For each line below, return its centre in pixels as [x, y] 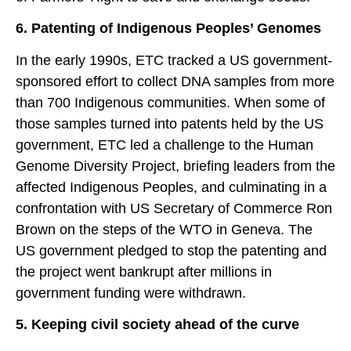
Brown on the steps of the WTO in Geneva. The [164, 229]
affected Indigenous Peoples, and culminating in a [171, 187]
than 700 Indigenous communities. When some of [170, 102]
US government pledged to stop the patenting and [171, 250]
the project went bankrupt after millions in [144, 271]
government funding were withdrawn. [131, 293]
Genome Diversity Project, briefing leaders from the [175, 166]
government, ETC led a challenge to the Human [165, 145]
